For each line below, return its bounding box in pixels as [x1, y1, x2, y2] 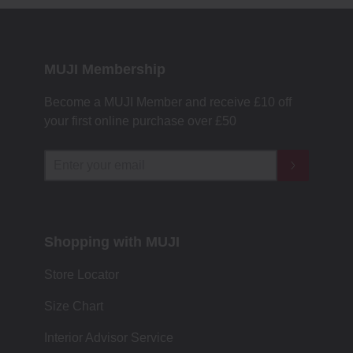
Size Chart [44, 299, 103, 313]
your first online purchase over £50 [44, 114, 236, 128]
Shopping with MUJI [44, 234, 180, 250]
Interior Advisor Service [44, 331, 173, 344]
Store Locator [44, 268, 119, 281]
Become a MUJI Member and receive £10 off [44, 95, 292, 109]
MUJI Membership [44, 61, 165, 77]
